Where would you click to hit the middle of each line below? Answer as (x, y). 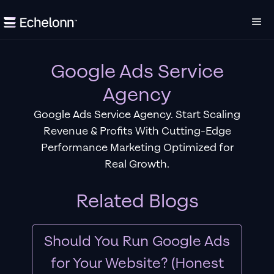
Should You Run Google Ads (137, 241)
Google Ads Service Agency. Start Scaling (137, 115)
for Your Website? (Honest (137, 263)
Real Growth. (137, 164)
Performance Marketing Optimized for (137, 148)
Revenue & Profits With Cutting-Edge (137, 131)
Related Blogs (137, 201)
